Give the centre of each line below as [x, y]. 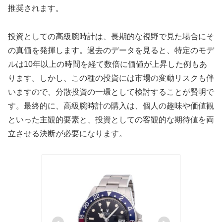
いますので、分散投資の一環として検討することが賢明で [111, 92]
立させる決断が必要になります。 [67, 133]
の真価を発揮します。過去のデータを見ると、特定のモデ [111, 50]
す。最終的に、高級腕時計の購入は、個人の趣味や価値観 [111, 106]
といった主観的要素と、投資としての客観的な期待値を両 [111, 119]
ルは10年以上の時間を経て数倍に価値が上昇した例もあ [108, 64]
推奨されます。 [36, 8]
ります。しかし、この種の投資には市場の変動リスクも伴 [111, 78]
